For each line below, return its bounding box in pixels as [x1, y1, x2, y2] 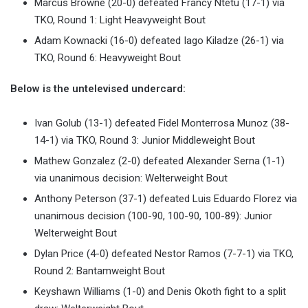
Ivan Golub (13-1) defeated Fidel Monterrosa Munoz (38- [34, 117, 289, 130]
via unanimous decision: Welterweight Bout [34, 172, 228, 185]
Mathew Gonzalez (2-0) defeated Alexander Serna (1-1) [34, 155, 285, 168]
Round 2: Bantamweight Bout [34, 265, 165, 278]
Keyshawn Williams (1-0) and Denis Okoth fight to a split [34, 285, 286, 298]
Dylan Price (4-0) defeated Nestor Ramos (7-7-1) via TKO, [34, 247, 294, 261]
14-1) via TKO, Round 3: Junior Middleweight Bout [34, 134, 255, 147]
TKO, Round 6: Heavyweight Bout [34, 52, 181, 65]
